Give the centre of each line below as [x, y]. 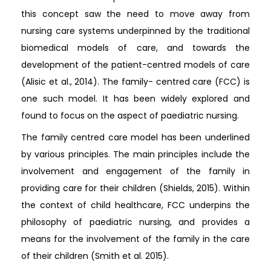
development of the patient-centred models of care [135, 65]
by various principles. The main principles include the [135, 154]
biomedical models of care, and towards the [135, 48]
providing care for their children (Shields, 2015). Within [135, 188]
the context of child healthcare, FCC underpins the [135, 205]
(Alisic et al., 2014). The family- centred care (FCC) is [135, 82]
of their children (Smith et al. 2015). [95, 256]
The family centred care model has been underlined [135, 137]
